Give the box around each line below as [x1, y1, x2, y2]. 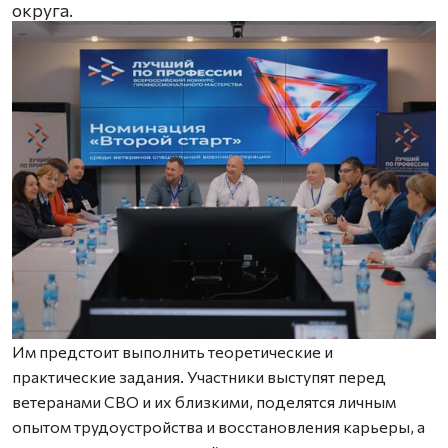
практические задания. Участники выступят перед [12, 367, 386, 386]
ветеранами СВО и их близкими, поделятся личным [12, 392, 396, 411]
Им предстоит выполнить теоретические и [12, 342, 333, 361]
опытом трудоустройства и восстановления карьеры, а [12, 417, 425, 436]
